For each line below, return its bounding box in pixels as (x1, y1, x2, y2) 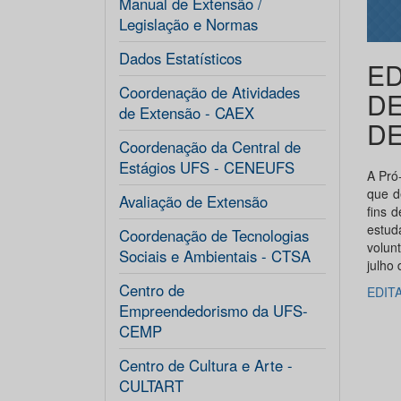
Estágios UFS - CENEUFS (119, 157, 294, 178)
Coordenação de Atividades (119, 81, 300, 103)
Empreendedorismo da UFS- (119, 300, 308, 321)
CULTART (119, 375, 183, 397)
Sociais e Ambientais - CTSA (119, 245, 311, 267)
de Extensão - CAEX (119, 102, 254, 124)
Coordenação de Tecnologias (119, 225, 309, 246)
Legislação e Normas (119, 13, 258, 35)
